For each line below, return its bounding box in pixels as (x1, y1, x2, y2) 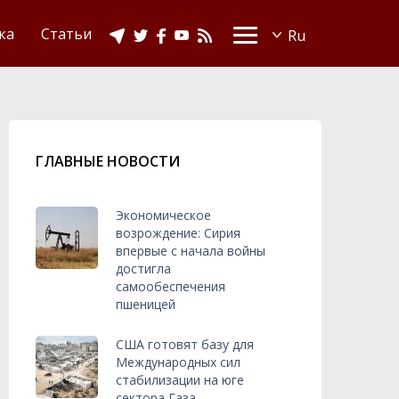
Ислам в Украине (161, 13, 265, 30)
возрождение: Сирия (116, 224, 240, 241)
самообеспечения (116, 278, 225, 295)
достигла (116, 260, 171, 277)
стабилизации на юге (116, 371, 244, 388)
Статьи (41, 23, 92, 44)
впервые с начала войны (116, 242, 265, 259)
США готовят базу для (116, 336, 254, 353)
